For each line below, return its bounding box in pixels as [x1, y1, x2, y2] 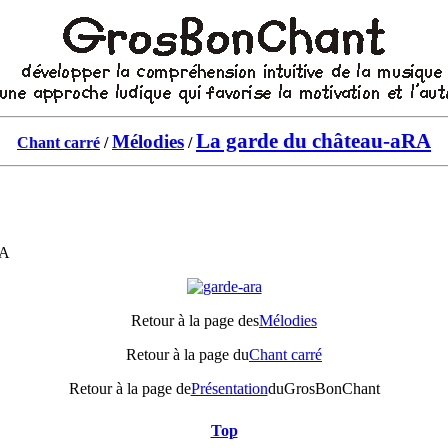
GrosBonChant [283, 380, 380, 397]
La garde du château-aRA [196, 129, 431, 153]
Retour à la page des [131, 312, 259, 329]
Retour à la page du [126, 346, 249, 363]
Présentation [190, 380, 268, 397]
